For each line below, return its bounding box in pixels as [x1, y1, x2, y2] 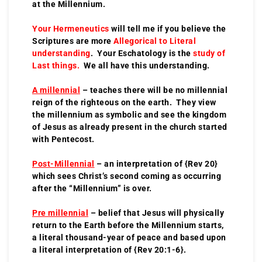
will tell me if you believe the [109, 23, 226, 33]
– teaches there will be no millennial [82, 85, 227, 95]
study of [191, 48, 225, 58]
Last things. [32, 60, 80, 70]
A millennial [32, 85, 80, 95]
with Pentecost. [32, 134, 95, 144]
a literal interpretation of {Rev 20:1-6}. [32, 244, 187, 254]
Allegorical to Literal [113, 36, 196, 46]
